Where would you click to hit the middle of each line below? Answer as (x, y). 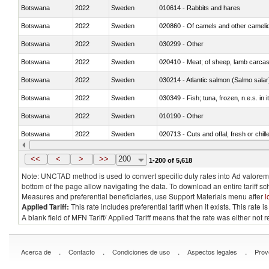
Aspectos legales (212, 252)
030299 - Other (181, 44)
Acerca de (36, 252)
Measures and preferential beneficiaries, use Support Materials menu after (143, 196)
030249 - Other (181, 152)
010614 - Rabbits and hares (200, 8)
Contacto (82, 252)
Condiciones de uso (141, 252)
